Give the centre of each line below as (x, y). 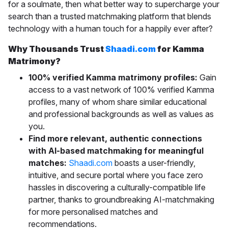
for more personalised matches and (93, 212)
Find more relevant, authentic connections (115, 139)
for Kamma (180, 49)
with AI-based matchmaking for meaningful (116, 151)
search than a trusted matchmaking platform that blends (110, 17)
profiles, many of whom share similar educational (118, 102)
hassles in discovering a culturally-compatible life (117, 188)
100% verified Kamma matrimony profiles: (114, 78)
